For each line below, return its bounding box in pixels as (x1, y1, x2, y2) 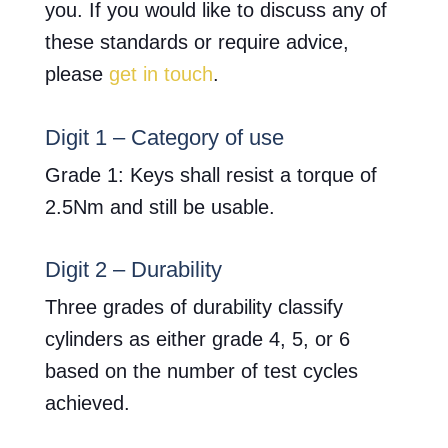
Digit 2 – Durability (44, 257, 222, 283)
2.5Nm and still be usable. (44, 195, 275, 218)
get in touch (108, 63, 213, 86)
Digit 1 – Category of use (44, 124, 284, 150)
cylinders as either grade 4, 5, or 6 (44, 328, 350, 351)
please (44, 63, 109, 86)
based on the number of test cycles (44, 360, 358, 383)
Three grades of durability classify (44, 296, 343, 319)
